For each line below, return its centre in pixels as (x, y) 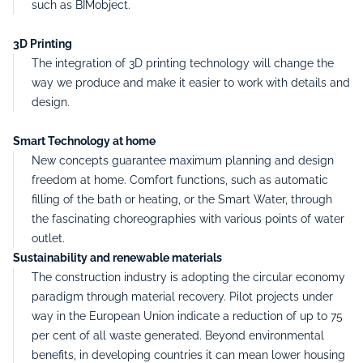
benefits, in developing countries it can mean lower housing (188, 354)
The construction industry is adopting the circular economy (188, 277)
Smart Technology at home (84, 141)
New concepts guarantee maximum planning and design (183, 160)
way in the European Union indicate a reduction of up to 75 (187, 316)
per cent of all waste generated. (117, 335)
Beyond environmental (265, 335)
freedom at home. (81, 179)
